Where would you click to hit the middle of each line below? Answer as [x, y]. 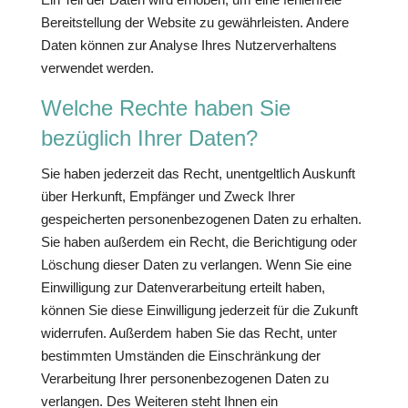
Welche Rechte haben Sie [165, 108]
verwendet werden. [97, 68]
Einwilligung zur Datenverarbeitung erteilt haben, [183, 287]
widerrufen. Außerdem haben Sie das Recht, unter [189, 333]
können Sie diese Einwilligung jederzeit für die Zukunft [199, 310]
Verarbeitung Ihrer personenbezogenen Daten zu [184, 378]
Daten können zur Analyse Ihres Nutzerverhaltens [189, 45]
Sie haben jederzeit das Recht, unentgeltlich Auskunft [198, 173]
